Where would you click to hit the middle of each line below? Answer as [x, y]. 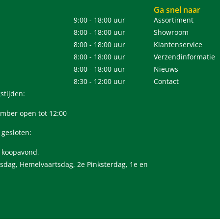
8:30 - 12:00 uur [99, 82]
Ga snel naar [177, 10]
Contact [166, 82]
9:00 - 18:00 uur [99, 20]
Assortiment [174, 20]
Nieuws [166, 69]
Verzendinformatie [185, 57]
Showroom [171, 32]
